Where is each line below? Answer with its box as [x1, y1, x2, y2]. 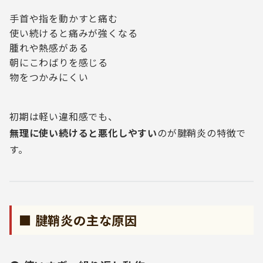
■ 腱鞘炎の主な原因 [19, 211, 138, 229]
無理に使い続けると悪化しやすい [9, 126, 158, 140]
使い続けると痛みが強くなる [9, 26, 138, 40]
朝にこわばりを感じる [9, 55, 108, 69]
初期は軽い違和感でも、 [9, 109, 118, 123]
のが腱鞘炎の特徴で [157, 126, 247, 140]
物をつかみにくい [9, 70, 89, 84]
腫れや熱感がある [9, 41, 89, 55]
